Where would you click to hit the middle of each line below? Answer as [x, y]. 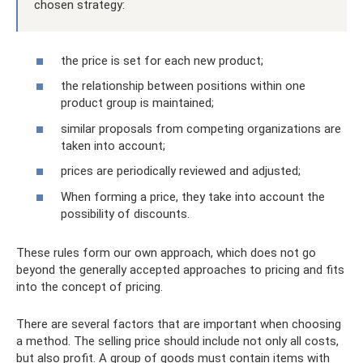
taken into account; [113, 145]
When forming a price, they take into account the [193, 196]
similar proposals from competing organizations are [201, 128]
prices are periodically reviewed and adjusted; [181, 171]
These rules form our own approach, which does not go [166, 252]
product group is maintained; [137, 103]
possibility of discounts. [125, 214]
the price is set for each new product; [162, 60]
